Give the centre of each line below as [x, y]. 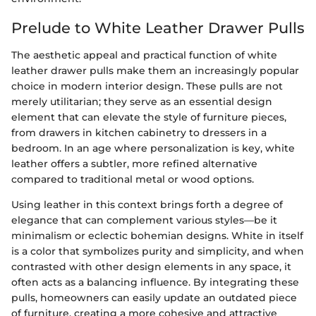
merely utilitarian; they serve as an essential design [142, 101]
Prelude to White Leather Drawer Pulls [158, 28]
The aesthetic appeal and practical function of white [144, 55]
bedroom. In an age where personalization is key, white [153, 148]
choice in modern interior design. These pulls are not [147, 86]
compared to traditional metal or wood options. [133, 179]
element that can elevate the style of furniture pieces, [149, 117]
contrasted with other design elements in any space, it [151, 266]
